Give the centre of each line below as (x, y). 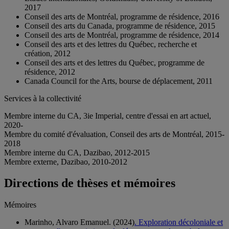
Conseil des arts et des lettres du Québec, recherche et (111, 44)
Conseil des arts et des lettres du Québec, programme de (114, 62)
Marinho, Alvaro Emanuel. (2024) (79, 222)
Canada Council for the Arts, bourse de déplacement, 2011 (119, 81)
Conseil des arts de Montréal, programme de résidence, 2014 (122, 35)
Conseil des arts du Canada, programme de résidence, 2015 (120, 26)
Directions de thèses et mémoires (90, 183)
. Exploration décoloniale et (179, 222)
